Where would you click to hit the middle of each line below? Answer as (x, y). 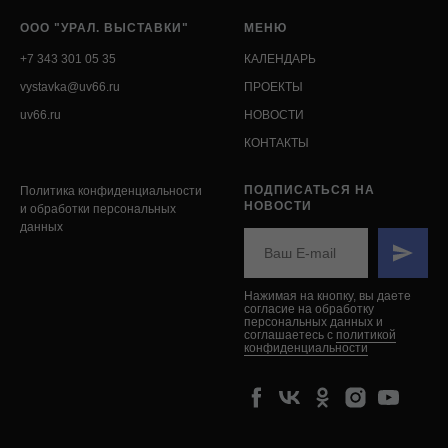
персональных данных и (313, 321)
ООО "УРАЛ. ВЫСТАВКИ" (104, 27)
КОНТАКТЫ (276, 142)
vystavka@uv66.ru (70, 86)
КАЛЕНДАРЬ (280, 58)
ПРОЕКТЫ (273, 86)
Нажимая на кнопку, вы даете (327, 295)
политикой (366, 334)
